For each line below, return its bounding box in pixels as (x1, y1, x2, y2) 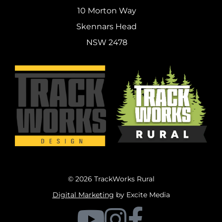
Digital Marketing (52, 190, 114, 199)
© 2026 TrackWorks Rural (67, 174, 155, 183)
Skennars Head (76, 22, 137, 32)
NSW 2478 (86, 38, 127, 48)
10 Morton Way (77, 6, 136, 16)
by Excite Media (113, 190, 170, 199)
